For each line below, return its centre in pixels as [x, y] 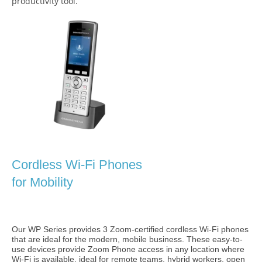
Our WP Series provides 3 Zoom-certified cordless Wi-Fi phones [130, 229]
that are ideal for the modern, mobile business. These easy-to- [127, 239]
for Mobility [42, 182]
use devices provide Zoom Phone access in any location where [128, 249]
